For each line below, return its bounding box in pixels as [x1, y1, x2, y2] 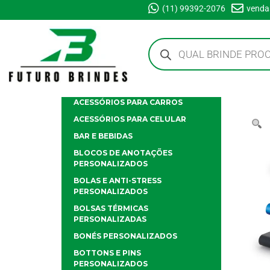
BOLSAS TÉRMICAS [74, 204, 148, 213]
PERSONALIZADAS [74, 215, 146, 224]
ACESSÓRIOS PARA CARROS [74, 98, 183, 107]
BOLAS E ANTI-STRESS [74, 176, 162, 186]
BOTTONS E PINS [74, 248, 141, 258]
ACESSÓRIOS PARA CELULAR [74, 115, 186, 124]
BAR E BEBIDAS [74, 131, 133, 141]
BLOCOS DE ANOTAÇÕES [74, 148, 172, 158]
